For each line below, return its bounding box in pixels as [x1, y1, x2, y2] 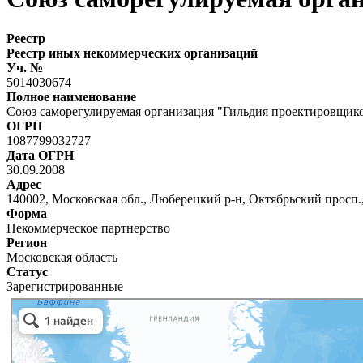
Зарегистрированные [6, 279, 123, 293]
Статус [6, 264, 48, 279]
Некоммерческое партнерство [6, 220, 170, 235]
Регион [6, 235, 47, 250]
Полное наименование [6, 89, 136, 104]
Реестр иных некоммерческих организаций [6, 45, 258, 60]
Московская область [6, 250, 117, 264]
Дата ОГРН [6, 147, 74, 162]
